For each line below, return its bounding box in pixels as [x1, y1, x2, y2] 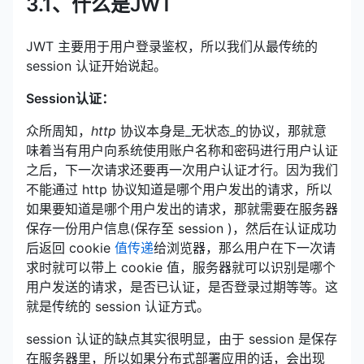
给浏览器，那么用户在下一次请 [154, 239, 336, 256]
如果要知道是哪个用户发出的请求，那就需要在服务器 [26, 200, 338, 217]
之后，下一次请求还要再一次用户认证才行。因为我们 [26, 161, 338, 178]
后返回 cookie [26, 239, 115, 256]
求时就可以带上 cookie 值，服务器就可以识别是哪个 [26, 258, 336, 275]
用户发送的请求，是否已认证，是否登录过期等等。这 [26, 278, 338, 295]
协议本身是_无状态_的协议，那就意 [116, 122, 327, 139]
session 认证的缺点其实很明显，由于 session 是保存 [26, 330, 337, 347]
